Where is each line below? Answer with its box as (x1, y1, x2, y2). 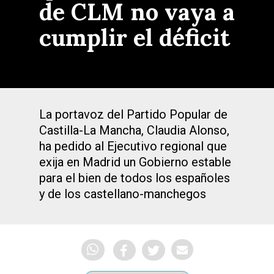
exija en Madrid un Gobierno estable (39, 155, 231, 169)
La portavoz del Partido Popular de (39, 107, 228, 122)
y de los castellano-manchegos (39, 187, 206, 201)
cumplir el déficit (39, 23, 230, 52)
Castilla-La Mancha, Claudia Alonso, (39, 123, 229, 138)
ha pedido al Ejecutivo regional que (39, 139, 227, 154)
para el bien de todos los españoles (39, 171, 230, 185)
